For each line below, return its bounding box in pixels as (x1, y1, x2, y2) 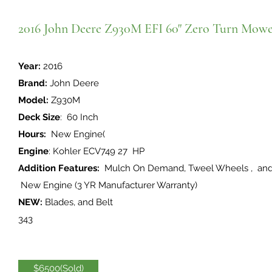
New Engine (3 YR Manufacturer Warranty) (18, 180, 197, 191)
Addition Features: (18, 163, 100, 174)
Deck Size (18, 112, 60, 123)
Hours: (18, 129, 49, 140)
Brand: (18, 78, 47, 89)
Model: (18, 95, 49, 106)
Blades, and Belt (42, 197, 113, 208)
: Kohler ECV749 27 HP (49, 146, 144, 157)
